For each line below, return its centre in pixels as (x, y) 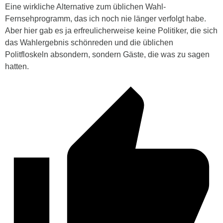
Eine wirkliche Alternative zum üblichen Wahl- (85, 7)
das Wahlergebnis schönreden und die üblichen (89, 43)
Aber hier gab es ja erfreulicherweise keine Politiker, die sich (111, 31)
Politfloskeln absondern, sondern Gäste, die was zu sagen (107, 55)
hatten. (17, 67)
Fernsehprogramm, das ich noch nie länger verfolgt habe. (106, 19)
